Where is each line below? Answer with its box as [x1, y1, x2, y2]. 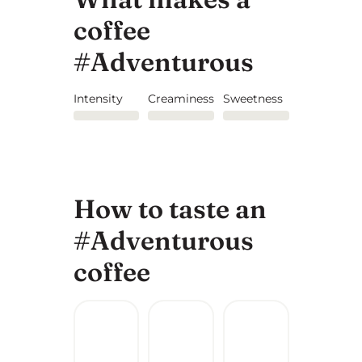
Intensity [73, 91, 123, 106]
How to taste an [73, 193, 267, 225]
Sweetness [222, 91, 283, 106]
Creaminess [148, 91, 215, 106]
